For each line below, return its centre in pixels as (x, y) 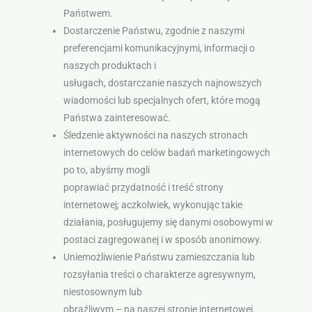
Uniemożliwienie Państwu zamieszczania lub (159, 257)
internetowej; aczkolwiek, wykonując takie (153, 205)
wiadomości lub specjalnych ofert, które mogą (162, 101)
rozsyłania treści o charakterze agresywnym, (159, 275)
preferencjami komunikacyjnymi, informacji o (159, 48)
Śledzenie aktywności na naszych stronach (155, 135)
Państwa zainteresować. (117, 118)
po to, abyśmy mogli (106, 170)
